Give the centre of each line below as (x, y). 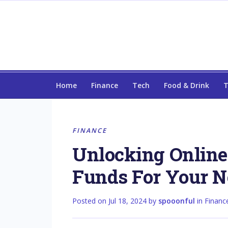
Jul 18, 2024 (127, 201)
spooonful (177, 201)
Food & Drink (187, 85)
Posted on (90, 201)
